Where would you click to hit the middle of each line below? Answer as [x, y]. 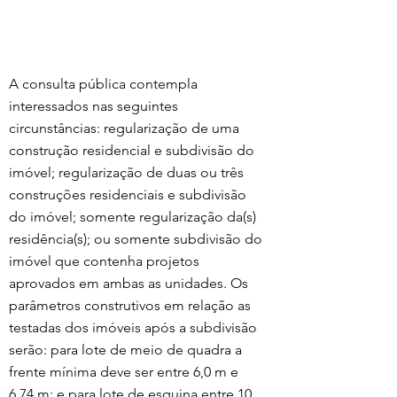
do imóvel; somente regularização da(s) [134, 216]
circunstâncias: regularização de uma [126, 128]
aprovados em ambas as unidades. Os [130, 283]
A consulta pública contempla [105, 83]
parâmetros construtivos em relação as [132, 305]
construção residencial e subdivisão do [133, 150]
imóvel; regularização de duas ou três [128, 172]
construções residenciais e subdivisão [129, 194]
